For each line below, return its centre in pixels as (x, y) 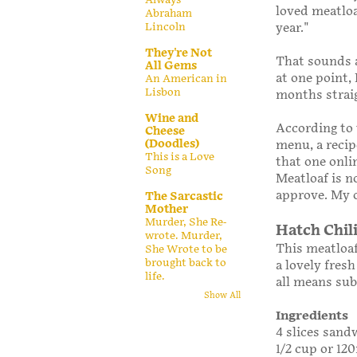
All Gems (171, 65)
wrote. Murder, (184, 235)
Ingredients (312, 316)
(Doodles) (172, 143)
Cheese (165, 131)
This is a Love (180, 157)
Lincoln (165, 27)
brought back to (186, 263)
